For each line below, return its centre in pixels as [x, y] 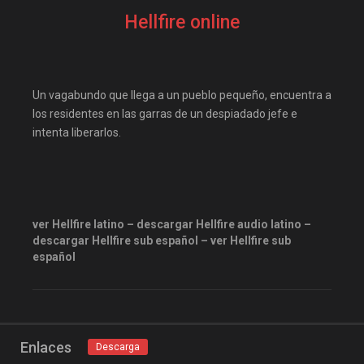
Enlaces [46, 348]
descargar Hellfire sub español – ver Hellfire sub [162, 241]
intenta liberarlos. [77, 133]
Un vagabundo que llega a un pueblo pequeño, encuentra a [182, 95]
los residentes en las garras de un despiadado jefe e [165, 114]
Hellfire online [182, 23]
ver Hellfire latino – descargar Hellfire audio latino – [172, 225]
